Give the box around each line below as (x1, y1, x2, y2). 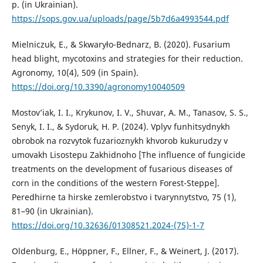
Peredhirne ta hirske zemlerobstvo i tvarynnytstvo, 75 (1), (11, 191, 237, 203)
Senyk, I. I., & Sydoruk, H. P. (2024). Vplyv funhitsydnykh (11, 121, 230, 133)
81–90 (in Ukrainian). (11, 205, 93, 217)
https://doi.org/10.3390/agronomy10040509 (11, 81, 185, 93)
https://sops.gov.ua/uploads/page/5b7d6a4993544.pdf (11, 13, 229, 25)
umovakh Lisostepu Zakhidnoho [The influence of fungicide (11, 149, 245, 161)
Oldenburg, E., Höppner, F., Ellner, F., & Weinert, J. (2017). (11, 245, 239, 257)
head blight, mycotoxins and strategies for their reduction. (11, 53, 243, 65)
